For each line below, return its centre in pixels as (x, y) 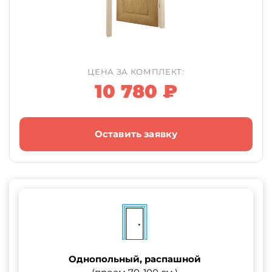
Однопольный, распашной (135, 259)
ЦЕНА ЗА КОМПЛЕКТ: (136, 71)
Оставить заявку (136, 134)
